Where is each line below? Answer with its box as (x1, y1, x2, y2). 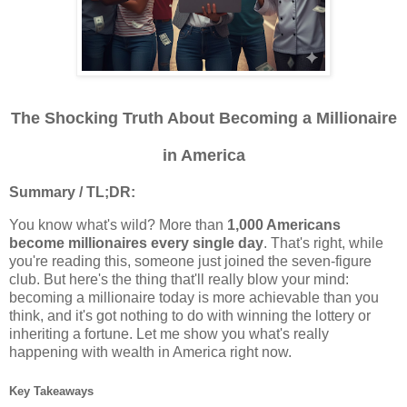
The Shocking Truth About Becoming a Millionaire (10, 108, 397, 127)
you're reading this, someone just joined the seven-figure (9, 253, 372, 270)
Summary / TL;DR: (9, 184, 135, 201)
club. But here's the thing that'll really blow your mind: (9, 272, 349, 288)
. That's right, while (263, 235, 383, 252)
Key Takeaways (9, 384, 94, 399)
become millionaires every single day (9, 235, 263, 252)
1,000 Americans (227, 217, 341, 233)
